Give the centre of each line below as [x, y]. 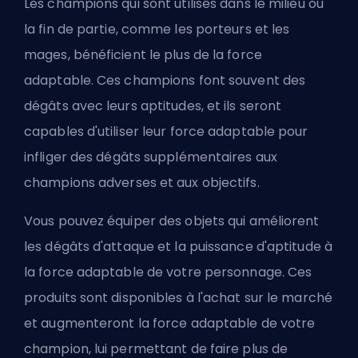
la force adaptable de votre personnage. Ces [168, 272]
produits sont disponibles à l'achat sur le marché [178, 298]
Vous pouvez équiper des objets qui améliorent [172, 221]
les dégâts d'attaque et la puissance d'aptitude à [178, 247]
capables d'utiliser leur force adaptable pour [166, 131]
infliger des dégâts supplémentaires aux [151, 157]
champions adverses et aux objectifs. [142, 183]
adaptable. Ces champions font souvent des [165, 80]
